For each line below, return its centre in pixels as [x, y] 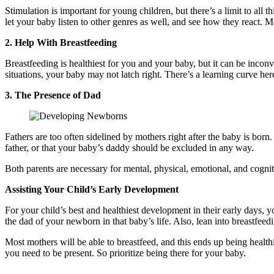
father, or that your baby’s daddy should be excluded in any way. [129, 147]
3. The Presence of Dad [53, 95]
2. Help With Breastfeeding [61, 42]
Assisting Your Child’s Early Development [92, 189]
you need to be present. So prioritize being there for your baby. [125, 253]
